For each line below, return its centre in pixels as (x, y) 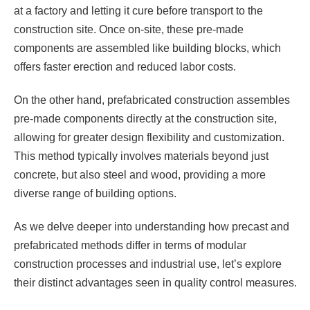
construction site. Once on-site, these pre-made (129, 30)
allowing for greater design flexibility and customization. (149, 138)
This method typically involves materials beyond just (141, 156)
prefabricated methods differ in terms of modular (130, 246)
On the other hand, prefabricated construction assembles (152, 100)
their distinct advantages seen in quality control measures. (155, 283)
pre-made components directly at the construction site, (145, 119)
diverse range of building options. (95, 194)
